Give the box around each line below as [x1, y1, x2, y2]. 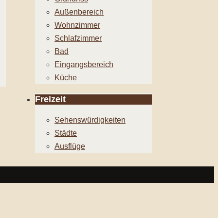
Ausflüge [54, 142, 85, 151]
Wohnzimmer [54, 21, 100, 30]
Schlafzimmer [54, 34, 102, 43]
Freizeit [35, 94, 66, 105]
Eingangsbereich [54, 60, 113, 69]
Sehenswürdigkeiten [54, 116, 126, 125]
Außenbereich [54, 8, 104, 17]
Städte [54, 129, 77, 138]
